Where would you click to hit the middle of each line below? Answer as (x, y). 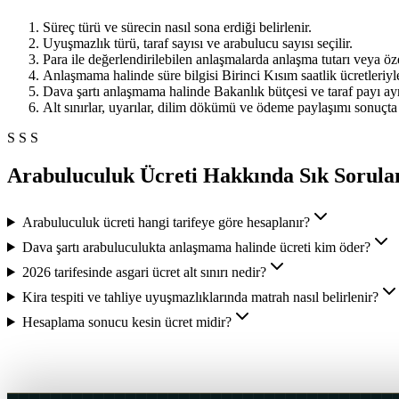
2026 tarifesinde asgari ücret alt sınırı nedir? (144, 272)
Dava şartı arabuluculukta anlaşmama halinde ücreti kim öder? (196, 247)
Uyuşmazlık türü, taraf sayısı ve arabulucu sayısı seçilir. (198, 43)
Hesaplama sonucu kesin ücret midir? (126, 322)
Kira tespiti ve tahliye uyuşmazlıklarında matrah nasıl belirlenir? (200, 297)
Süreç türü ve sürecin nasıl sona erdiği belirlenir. (177, 27)
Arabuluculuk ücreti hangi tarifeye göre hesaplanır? (166, 222)
